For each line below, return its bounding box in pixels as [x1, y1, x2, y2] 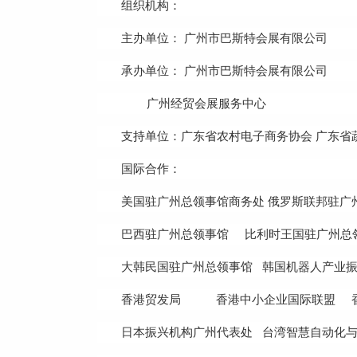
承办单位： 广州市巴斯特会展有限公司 [121, 65, 328, 77]
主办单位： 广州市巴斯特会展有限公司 [121, 32, 328, 45]
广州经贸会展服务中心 [121, 97, 266, 110]
